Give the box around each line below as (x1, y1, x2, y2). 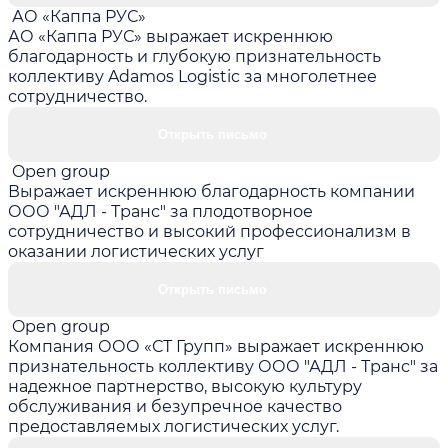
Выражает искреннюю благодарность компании (8, 181, 415, 201)
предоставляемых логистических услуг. (8, 416, 339, 436)
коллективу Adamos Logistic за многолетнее (8, 66, 377, 86)
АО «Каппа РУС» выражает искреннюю (8, 26, 333, 46)
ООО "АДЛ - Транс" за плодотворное (8, 201, 313, 221)
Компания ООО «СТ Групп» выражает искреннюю (8, 336, 424, 356)
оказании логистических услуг (8, 241, 264, 261)
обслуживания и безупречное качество (8, 396, 342, 416)
